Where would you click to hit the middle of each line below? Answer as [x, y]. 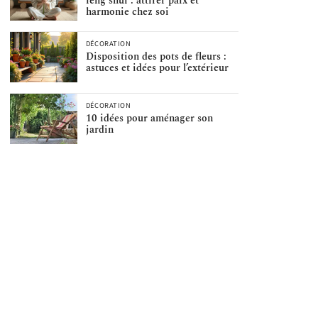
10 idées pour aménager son [149, 119]
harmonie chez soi [127, 12]
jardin [99, 130]
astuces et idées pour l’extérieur [157, 68]
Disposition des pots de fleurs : [156, 57]
